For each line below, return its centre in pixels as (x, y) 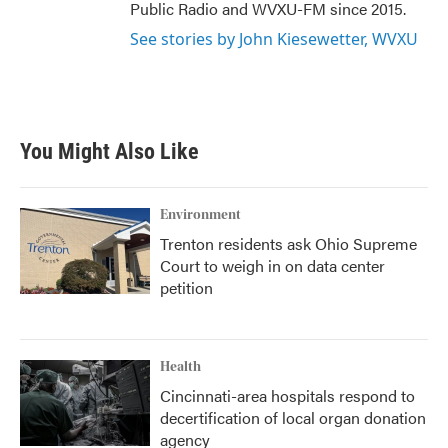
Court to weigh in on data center (272, 265)
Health (180, 366)
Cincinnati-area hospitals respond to (287, 395)
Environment (200, 214)
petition (186, 287)
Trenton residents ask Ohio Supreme (288, 243)
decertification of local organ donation (293, 417)
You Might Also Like (109, 151)
